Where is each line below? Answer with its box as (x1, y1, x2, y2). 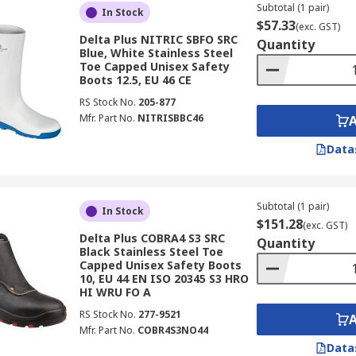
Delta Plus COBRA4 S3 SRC (79, 230, 225, 246)
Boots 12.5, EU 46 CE (79, 72, 192, 87)
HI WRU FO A (79, 284, 151, 300)
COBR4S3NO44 (137, 323, 208, 337)
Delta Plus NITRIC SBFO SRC (79, 32, 238, 47)
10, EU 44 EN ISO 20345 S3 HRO (79, 271, 249, 286)
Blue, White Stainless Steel (79, 45, 233, 60)
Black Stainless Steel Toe (79, 244, 223, 259)
